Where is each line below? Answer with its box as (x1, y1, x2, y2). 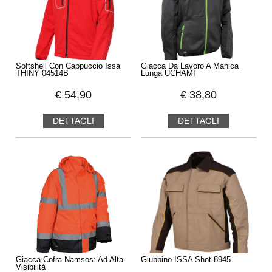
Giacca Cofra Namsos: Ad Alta (15, 256, 123, 265)
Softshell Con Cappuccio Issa (15, 62, 120, 71)
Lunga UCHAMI (141, 69, 196, 78)
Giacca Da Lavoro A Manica (141, 62, 239, 71)
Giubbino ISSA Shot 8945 (141, 256, 231, 265)
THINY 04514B (15, 69, 69, 78)
